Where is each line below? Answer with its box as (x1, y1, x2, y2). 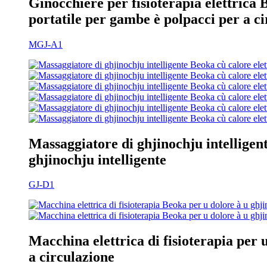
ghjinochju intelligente (29, 151, 166, 167)
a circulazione (29, 249, 114, 265)
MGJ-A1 (29, 39, 63, 49)
